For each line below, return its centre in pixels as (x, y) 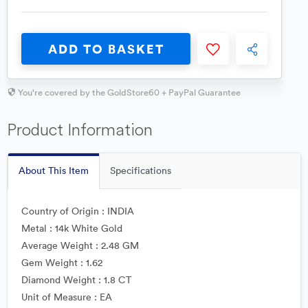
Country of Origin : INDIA (78, 211)
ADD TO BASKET (106, 48)
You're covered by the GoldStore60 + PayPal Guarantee (129, 92)
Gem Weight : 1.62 (62, 263)
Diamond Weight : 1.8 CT (76, 280)
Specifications (141, 170)
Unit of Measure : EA (67, 297)
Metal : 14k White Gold (72, 228)
